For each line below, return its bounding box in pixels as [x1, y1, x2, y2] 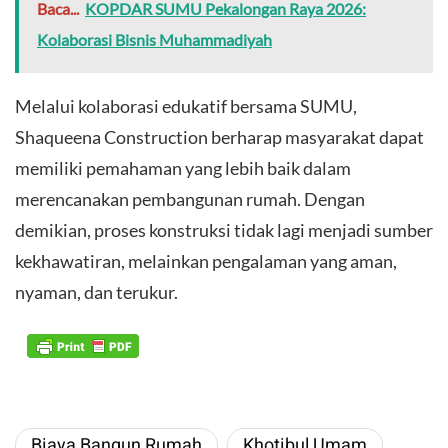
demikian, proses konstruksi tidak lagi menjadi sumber [15, 218, 433, 241]
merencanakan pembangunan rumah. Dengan [15, 187, 365, 210]
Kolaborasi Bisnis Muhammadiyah [37, 29, 272, 49]
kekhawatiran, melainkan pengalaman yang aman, [15, 249, 397, 272]
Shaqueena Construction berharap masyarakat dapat [15, 125, 424, 148]
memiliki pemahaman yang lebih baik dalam [15, 156, 351, 179]
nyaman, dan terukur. [15, 280, 178, 303]
